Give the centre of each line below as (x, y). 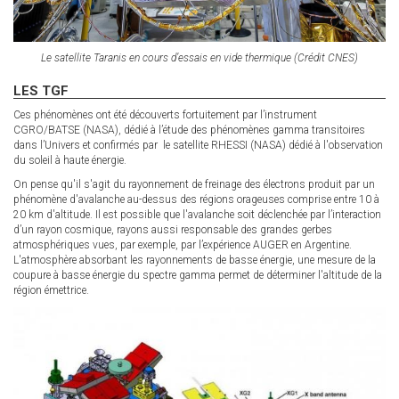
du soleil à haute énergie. (70, 161)
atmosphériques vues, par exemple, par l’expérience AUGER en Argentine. (183, 245)
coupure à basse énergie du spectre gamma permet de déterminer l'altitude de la (198, 276)
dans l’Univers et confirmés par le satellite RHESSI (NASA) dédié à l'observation (198, 146)
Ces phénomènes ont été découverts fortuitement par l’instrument (165, 115)
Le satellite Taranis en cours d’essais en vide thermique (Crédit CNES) (199, 58)
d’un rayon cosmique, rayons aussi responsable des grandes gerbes (173, 230)
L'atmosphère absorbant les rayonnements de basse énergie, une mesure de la (195, 261)
